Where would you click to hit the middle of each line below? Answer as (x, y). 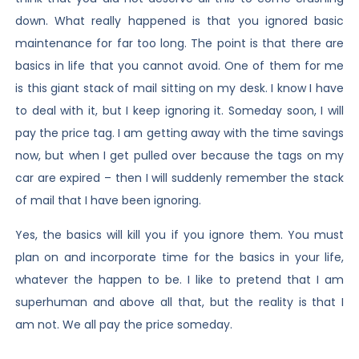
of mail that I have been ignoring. (108, 201)
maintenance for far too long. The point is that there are (179, 44)
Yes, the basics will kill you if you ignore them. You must (179, 234)
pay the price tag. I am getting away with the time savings (179, 133)
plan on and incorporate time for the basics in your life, (179, 257)
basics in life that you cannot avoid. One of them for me (179, 66)
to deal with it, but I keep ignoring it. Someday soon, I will (179, 111)
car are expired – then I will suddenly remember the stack (179, 178)
